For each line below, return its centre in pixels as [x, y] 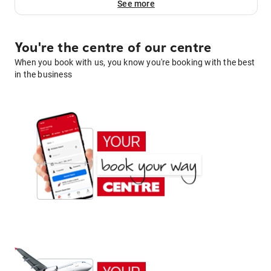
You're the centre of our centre [113, 48]
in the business [43, 74]
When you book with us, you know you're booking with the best [135, 62]
